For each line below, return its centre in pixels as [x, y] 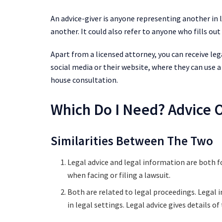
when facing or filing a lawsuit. [119, 175]
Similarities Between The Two [132, 140]
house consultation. [84, 80]
